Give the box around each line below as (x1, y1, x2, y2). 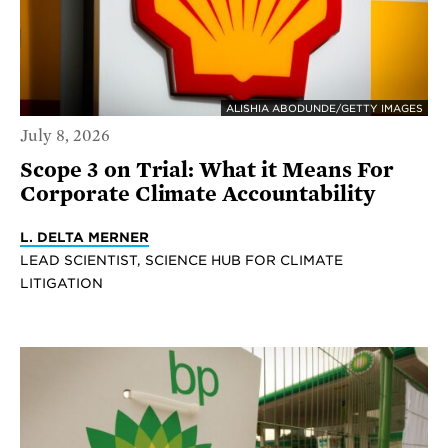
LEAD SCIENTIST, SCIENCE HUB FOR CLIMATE (20, 251, 343, 268)
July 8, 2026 (20, 126, 110, 145)
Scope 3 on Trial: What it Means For (20, 157, 394, 182)
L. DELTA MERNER (20, 228, 149, 245)
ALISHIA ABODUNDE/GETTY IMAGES (226, 102, 423, 115)
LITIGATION (20, 274, 103, 291)
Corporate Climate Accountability (20, 181, 375, 206)
